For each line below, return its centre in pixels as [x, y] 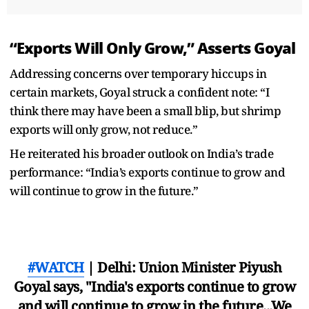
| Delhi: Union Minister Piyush [183, 267]
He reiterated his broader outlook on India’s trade [141, 153]
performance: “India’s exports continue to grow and [147, 172]
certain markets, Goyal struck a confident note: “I [139, 92]
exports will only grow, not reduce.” [103, 129]
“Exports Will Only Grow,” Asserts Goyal [153, 48]
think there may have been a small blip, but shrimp [145, 110]
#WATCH [56, 267]
